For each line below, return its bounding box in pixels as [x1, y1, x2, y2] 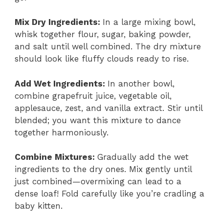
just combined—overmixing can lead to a [15, 176, 181, 187]
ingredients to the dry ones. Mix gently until [15, 164, 192, 175]
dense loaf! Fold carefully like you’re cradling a [15, 189, 204, 199]
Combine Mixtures [15, 152, 92, 162]
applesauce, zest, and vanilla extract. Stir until [15, 103, 202, 113]
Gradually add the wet [97, 152, 189, 162]
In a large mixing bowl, [103, 17, 196, 27]
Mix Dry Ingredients [15, 17, 98, 27]
